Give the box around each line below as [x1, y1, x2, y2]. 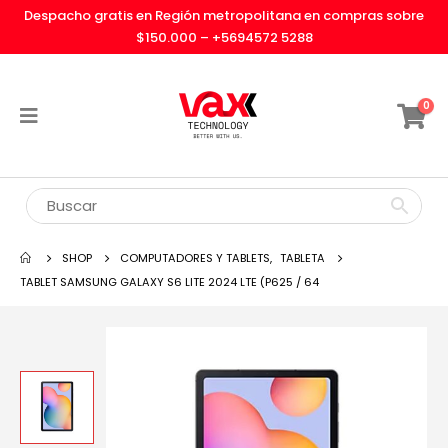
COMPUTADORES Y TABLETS [120, 250, 270, 266]
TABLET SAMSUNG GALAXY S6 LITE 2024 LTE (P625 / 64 [20, 274, 319, 290]
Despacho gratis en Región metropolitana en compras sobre [24, 6, 424, 25]
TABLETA [280, 250, 325, 266]
